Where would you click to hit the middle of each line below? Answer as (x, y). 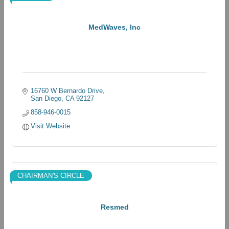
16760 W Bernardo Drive (67, 91)
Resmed (114, 207)
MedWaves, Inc (114, 27)
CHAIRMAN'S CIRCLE (51, 176)
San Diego (46, 98)
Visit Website (51, 126)
